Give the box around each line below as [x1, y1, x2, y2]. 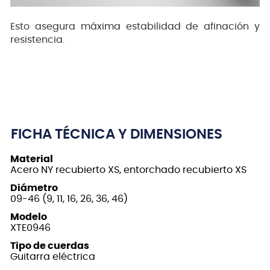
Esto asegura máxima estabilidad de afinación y [10, 22, 260, 32]
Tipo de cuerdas [10, 241, 89, 251]
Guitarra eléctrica [10, 252, 95, 262]
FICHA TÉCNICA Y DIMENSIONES [11, 128, 222, 142]
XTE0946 [10, 223, 51, 233]
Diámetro [10, 183, 58, 193]
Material [10, 154, 53, 165]
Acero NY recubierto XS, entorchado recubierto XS [10, 165, 246, 175]
